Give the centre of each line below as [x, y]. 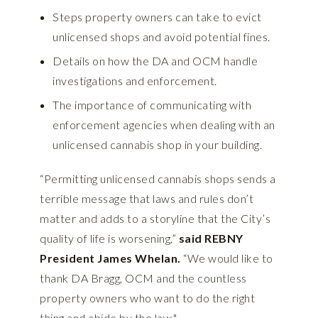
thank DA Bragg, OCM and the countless [143, 278]
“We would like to [228, 258]
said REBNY [211, 238]
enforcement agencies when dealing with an [164, 125]
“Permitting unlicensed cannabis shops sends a [158, 179]
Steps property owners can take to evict [157, 17]
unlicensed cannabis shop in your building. [157, 145]
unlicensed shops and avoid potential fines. [161, 37]
